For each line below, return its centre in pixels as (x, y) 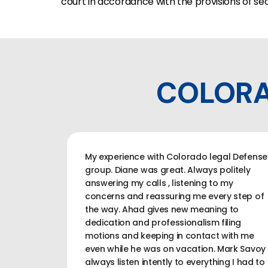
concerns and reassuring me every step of (175, 196)
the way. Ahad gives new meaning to (162, 209)
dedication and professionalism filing (163, 222)
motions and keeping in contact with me (170, 235)
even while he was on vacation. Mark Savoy (175, 249)
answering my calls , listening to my (159, 183)
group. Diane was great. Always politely (168, 170)
